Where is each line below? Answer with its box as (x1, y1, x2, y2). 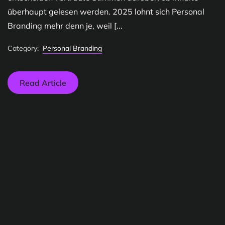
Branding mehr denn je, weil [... (8, 20, 123, 31)
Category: (8, 43, 39, 53)
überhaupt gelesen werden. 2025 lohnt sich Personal (8, 6, 204, 17)
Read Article (20, 77, 66, 88)
